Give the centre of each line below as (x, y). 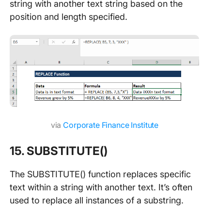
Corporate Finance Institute (111, 125)
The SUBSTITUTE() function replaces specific (100, 174)
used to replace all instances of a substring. (97, 200)
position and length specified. (69, 16)
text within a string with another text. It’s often (101, 187)
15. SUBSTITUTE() (59, 151)
